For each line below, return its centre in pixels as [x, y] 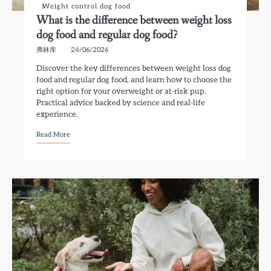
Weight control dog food [87, 6]
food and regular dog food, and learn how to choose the [134, 80]
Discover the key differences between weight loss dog [134, 68]
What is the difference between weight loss [134, 20]
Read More [54, 135]
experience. [57, 114]
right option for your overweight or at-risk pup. [122, 91]
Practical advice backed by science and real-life [121, 103]
